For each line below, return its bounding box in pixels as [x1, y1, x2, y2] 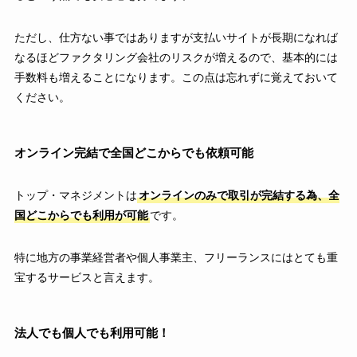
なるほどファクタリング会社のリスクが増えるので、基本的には [14, 50, 338, 64]
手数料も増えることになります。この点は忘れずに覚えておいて [14, 70, 338, 84]
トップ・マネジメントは [14, 188, 137, 202]
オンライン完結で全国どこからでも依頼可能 [14, 145, 253, 159]
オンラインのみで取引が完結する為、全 [138, 188, 339, 202]
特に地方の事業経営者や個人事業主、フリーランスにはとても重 [14, 250, 338, 264]
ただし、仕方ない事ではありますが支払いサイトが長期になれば [14, 30, 338, 44]
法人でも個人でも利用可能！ [14, 325, 170, 339]
